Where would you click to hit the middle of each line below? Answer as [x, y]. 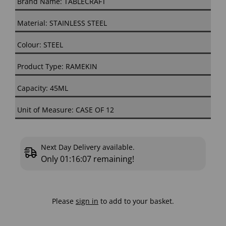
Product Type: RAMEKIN [57, 67]
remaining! [113, 159]
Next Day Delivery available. [89, 147]
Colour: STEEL [40, 45]
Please [64, 201]
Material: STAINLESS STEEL [62, 23]
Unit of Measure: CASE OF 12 [66, 110]
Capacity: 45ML [43, 88]
